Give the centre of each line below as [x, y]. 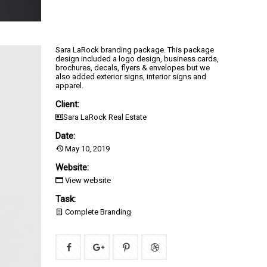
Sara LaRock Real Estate [105, 117]
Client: [67, 105]
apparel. [69, 86]
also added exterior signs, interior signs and [131, 77]
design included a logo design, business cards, [137, 59]
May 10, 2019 [86, 149]
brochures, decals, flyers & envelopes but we [133, 68]
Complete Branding [97, 212]
